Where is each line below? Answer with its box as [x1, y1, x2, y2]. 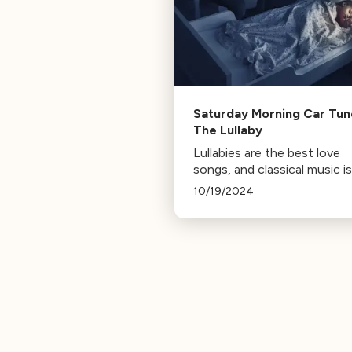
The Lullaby [193, 122, 262, 137]
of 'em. [193, 178, 232, 193]
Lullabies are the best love [193, 145, 340, 160]
